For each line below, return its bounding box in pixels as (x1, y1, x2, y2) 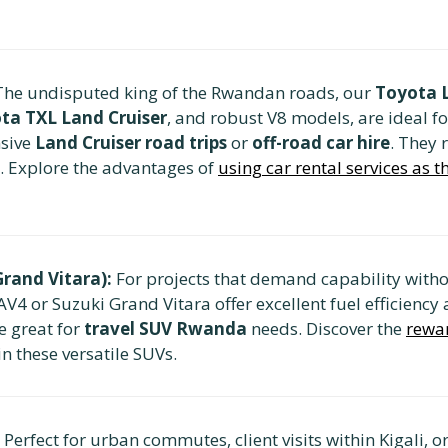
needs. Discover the (247, 316, 406, 340)
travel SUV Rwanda (84, 316, 247, 340)
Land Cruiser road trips (35, 130, 227, 154)
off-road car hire (252, 130, 390, 154)
